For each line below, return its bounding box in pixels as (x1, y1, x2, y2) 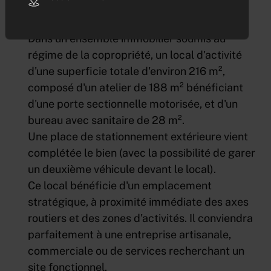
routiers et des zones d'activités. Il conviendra (28, 212, 253, 225)
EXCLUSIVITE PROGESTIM (28, 16, 163, 29)
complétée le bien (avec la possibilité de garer (28, 146, 256, 160)
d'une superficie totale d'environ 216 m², (28, 65, 226, 78)
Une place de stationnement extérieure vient (28, 130, 249, 143)
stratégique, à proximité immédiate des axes (28, 195, 249, 209)
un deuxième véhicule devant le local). (28, 163, 217, 176)
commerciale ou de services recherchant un (28, 244, 245, 258)
